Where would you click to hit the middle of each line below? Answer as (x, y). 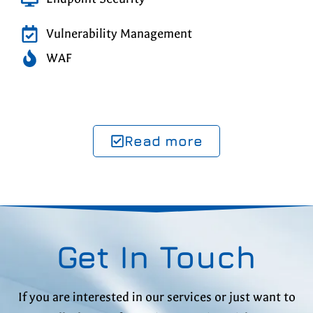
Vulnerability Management (119, 34)
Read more (163, 140)
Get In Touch (156, 256)
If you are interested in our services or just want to (156, 297)
